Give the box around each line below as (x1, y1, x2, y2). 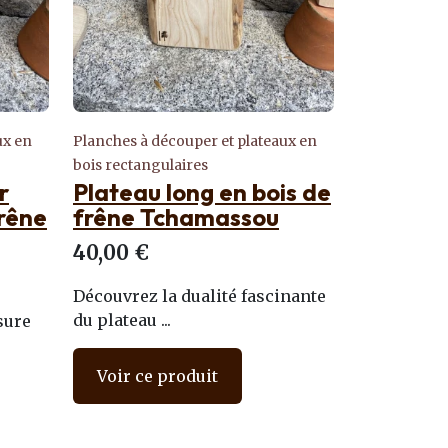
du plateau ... (73, 310, 171, 330)
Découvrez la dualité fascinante (73, 286, 326, 306)
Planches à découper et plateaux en (73, 132, 317, 150)
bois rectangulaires (73, 156, 208, 174)
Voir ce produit (97, 366, 218, 386)
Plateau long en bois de (73, 177, 331, 207)
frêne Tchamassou (73, 202, 279, 232)
